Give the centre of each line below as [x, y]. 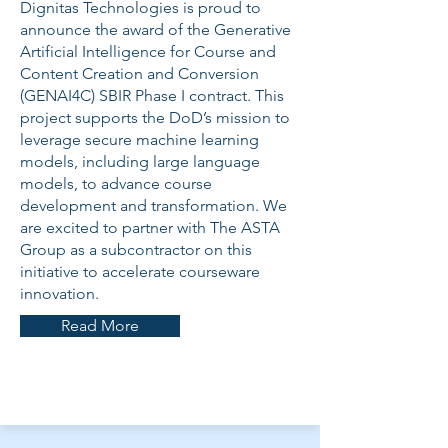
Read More [100, 325]
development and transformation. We [153, 205]
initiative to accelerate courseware [140, 271]
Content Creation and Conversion [139, 73]
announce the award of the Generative [155, 29]
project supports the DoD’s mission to [155, 117]
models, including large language [140, 161]
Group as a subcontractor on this [136, 249]
